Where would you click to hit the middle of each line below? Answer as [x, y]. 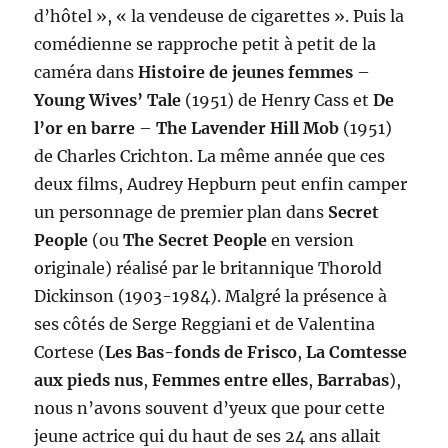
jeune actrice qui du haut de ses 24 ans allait [208, 435]
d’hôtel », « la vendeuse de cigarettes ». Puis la [219, 15]
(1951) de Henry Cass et [279, 99]
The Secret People [197, 239]
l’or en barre [85, 127]
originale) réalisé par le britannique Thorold [208, 267]
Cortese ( [70, 351]
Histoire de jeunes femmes [246, 71]
